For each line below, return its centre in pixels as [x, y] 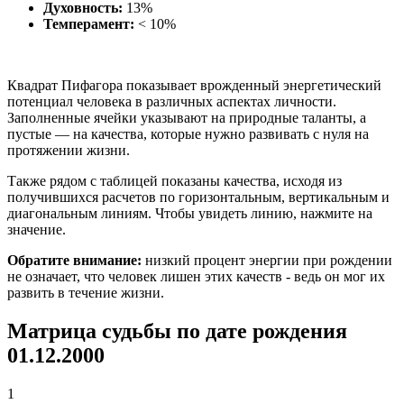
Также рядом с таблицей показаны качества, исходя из [174, 181]
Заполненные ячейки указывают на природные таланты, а [187, 118]
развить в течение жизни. [86, 293]
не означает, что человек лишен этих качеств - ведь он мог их [196, 277]
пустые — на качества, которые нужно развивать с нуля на [188, 134]
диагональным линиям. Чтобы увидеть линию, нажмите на [190, 214]
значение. [37, 230]
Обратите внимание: [74, 261]
